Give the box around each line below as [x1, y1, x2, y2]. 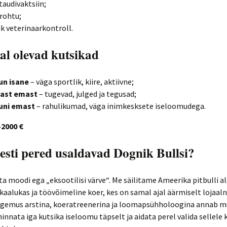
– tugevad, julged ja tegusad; [37, 88, 136, 99]
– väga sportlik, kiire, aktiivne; [29, 76, 134, 87]
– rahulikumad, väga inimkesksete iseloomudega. [35, 100, 206, 111]
